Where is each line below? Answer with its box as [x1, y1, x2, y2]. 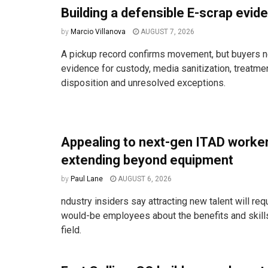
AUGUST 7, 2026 [139, 28, 194, 36]
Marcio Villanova [71, 28, 126, 36]
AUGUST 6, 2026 [116, 174, 172, 183]
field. [61, 224, 81, 236]
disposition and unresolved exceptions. [61, 77, 226, 89]
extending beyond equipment [61, 152, 233, 167]
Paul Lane [71, 174, 103, 183]
